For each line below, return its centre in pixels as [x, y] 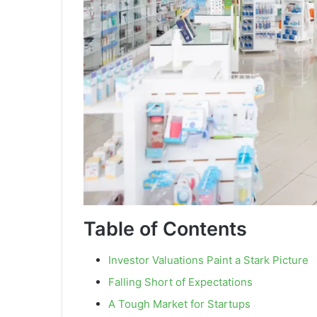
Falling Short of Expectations [180, 282]
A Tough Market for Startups [179, 304]
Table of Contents [165, 229]
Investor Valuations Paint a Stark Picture [208, 260]
